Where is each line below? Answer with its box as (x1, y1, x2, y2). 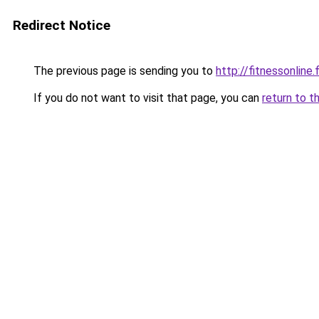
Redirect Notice (13, 17, 110, 33)
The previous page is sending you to (31, 64, 216, 78)
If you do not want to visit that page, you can (31, 91, 262, 105)
